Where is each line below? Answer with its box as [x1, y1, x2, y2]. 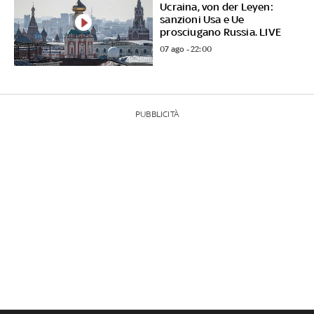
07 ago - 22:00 [160, 43, 212, 54]
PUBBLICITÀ [135, 109, 179, 120]
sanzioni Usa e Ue [160, 13, 245, 25]
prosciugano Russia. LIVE [160, 25, 282, 38]
